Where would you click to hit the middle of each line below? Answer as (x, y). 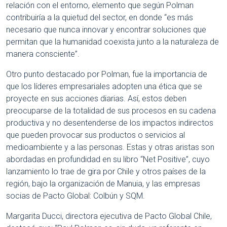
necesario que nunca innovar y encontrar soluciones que (106, 30)
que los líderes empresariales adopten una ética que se (104, 86)
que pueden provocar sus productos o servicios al (96, 135)
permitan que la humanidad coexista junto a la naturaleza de (112, 42)
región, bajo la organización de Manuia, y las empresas (103, 184)
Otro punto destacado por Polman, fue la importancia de (107, 74)
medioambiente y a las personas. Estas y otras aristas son (110, 147)
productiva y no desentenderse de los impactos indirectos (110, 123)
